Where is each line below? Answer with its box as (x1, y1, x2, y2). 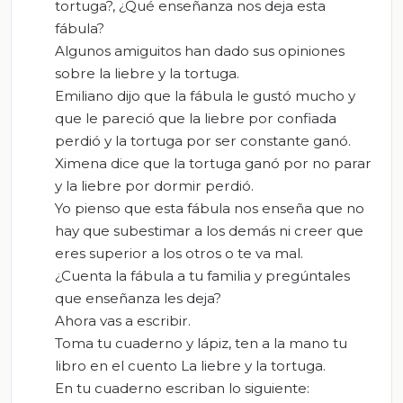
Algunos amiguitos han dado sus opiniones (55, 42, 345, 60)
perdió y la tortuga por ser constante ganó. (55, 132, 351, 150)
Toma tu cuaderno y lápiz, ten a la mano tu (55, 335, 347, 353)
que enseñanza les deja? (55, 290, 221, 308)
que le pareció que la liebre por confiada (55, 110, 336, 128)
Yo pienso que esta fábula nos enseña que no (55, 200, 364, 218)
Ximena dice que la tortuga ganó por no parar (55, 155, 372, 173)
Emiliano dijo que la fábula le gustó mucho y (55, 87, 355, 105)
